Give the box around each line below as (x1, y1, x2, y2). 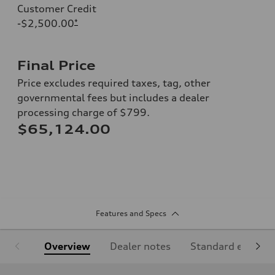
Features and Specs (95, 208, 166, 218)
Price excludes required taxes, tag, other (17, 76, 211, 89)
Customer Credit (17, 2, 96, 15)
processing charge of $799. (17, 106, 150, 118)
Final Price (17, 57, 96, 73)
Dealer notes (110, 239, 171, 252)
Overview (44, 239, 90, 252)
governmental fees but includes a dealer (17, 91, 209, 104)
